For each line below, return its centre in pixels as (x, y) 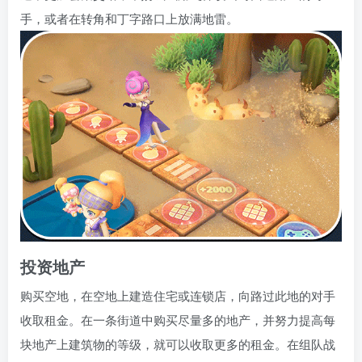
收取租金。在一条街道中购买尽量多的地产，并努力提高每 (178, 320)
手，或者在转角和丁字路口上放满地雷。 (129, 19)
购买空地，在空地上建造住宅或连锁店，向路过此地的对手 (178, 296)
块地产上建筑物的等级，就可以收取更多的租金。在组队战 (178, 344)
